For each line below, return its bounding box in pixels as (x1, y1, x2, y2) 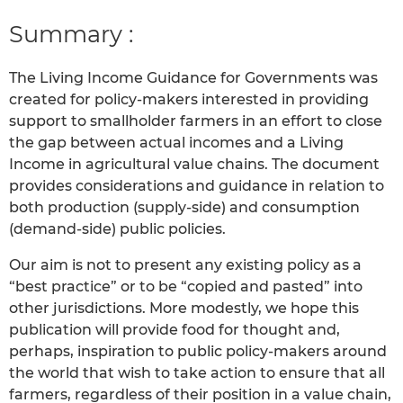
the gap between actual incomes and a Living (9, 134, 344, 152)
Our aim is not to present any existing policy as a (9, 256, 362, 274)
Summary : (9, 19, 133, 48)
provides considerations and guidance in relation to (9, 177, 384, 195)
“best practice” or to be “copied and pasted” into (9, 278, 363, 296)
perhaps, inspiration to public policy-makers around (9, 343, 387, 361)
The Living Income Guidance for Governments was (9, 69, 378, 87)
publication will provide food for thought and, (9, 321, 340, 339)
